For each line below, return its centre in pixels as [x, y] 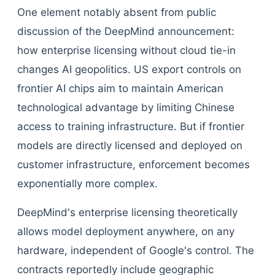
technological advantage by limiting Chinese [126, 107]
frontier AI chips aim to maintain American [120, 88]
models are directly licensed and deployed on [130, 145]
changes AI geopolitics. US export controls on [129, 69]
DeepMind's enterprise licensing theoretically [127, 212]
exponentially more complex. [87, 184]
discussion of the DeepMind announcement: [126, 31]
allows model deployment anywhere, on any [126, 231]
